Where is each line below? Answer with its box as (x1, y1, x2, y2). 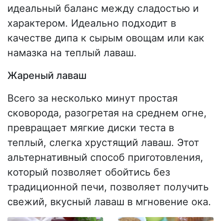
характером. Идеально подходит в (7, 17, 176, 30)
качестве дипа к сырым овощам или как (7, 32, 204, 44)
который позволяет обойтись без (7, 166, 170, 179)
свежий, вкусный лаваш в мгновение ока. (7, 196, 211, 208)
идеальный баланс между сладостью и (7, 2, 199, 15)
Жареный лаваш (7, 70, 87, 82)
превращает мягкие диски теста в (7, 122, 174, 134)
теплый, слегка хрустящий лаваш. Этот (7, 137, 199, 149)
